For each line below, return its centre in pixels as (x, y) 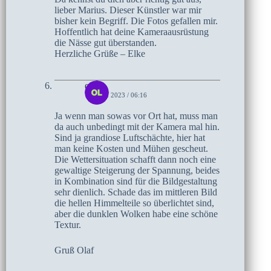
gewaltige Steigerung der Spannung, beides (137, 170)
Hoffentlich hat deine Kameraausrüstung (132, 31)
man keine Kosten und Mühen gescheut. (131, 148)
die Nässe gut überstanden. (106, 42)
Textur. (68, 224)
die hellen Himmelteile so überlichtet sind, (134, 203)
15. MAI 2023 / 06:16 (116, 95)
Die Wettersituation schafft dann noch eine (135, 159)
